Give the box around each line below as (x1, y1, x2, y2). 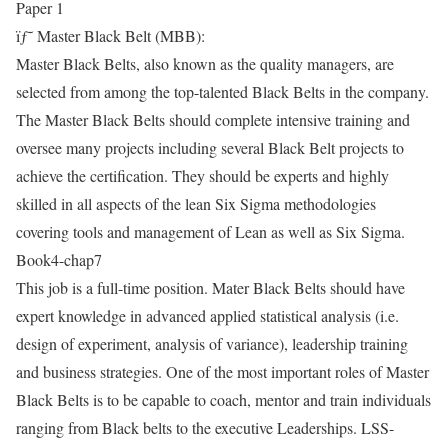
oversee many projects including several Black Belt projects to (16, 137, 404, 158)
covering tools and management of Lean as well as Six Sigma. (16, 221, 405, 242)
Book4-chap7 (16, 249, 102, 270)
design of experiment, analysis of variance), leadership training (16, 333, 408, 354)
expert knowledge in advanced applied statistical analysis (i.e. (16, 305, 399, 326)
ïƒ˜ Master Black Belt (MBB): (16, 25, 205, 46)
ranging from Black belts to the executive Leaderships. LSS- (16, 417, 394, 438)
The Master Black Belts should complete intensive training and (16, 109, 410, 130)
